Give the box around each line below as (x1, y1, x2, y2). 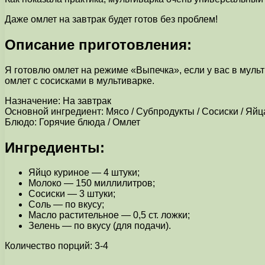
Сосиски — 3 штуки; (28, 189, 115, 199)
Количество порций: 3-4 (5, 241, 108, 251)
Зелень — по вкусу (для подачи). (28, 221, 171, 231)
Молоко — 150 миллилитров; (28, 178, 155, 189)
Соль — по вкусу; (28, 199, 104, 210)
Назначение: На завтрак (5, 95, 111, 106)
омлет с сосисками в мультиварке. (5, 75, 154, 86)
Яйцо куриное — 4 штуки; (28, 167, 140, 178)
